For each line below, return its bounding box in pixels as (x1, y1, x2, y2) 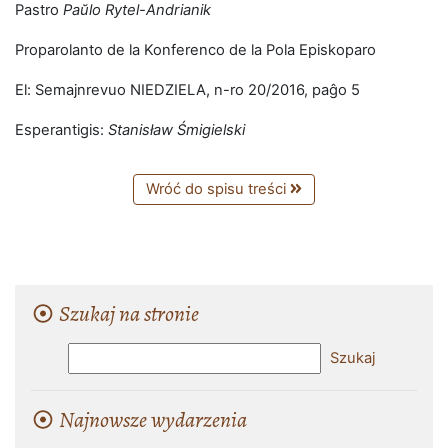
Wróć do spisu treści (145, 180, 290, 198)
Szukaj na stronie (55, 299, 200, 329)
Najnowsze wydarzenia (55, 405, 248, 435)
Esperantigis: (15, 121, 108, 139)
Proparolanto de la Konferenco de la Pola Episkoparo (15, 41, 376, 59)
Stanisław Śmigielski (108, 121, 245, 139)
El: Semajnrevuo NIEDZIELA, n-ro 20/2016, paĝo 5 (15, 81, 360, 99)
